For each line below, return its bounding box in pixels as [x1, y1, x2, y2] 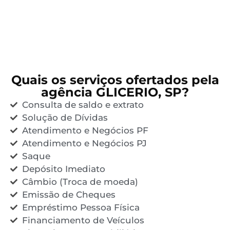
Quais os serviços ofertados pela [11, 72, 219, 87]
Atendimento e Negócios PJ [22, 138, 147, 148]
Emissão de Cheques [22, 189, 116, 200]
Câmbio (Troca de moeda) [22, 176, 138, 187]
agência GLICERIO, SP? [41, 84, 189, 100]
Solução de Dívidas [22, 112, 108, 123]
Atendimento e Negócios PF [22, 125, 148, 136]
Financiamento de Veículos [22, 215, 144, 225]
